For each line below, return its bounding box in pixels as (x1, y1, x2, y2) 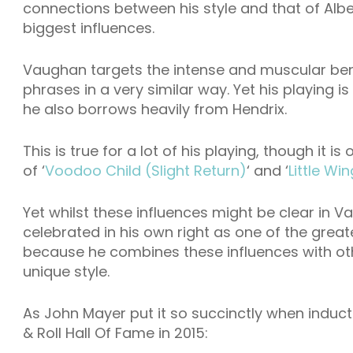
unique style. (23, 262, 110, 281)
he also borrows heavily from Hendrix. (23, 99, 287, 119)
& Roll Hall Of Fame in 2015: (23, 323, 208, 343)
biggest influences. (23, 18, 154, 38)
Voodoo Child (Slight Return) (45, 161, 247, 180)
